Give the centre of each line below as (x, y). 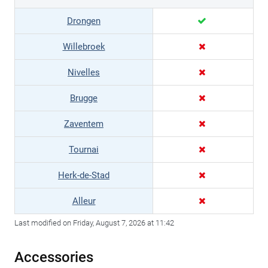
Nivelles (84, 73)
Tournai (84, 150)
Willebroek (84, 47)
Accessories (54, 258)
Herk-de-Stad (84, 176)
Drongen (84, 21)
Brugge (84, 98)
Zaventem (84, 124)
